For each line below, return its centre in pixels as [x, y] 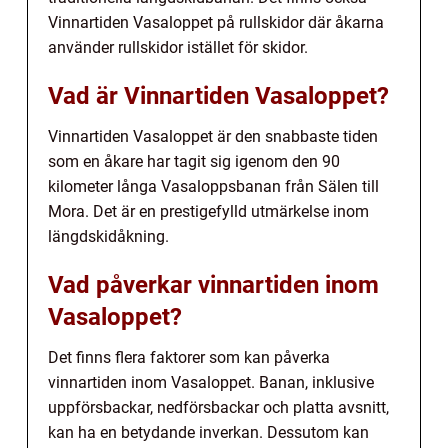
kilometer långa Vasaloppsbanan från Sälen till [213, 186]
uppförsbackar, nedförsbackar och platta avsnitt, [218, 407]
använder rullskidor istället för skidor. [178, 47]
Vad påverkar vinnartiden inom [213, 284]
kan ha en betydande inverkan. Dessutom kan [208, 432]
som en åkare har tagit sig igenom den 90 [194, 161]
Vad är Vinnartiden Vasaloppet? [218, 95]
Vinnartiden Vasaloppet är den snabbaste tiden [213, 136]
